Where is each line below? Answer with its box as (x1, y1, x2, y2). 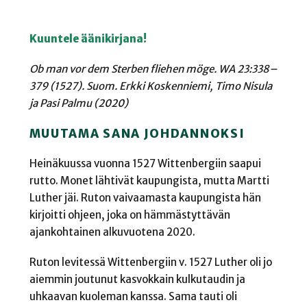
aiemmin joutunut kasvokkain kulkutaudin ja (29, 273, 245, 286)
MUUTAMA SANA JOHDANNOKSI (29, 125, 245, 141)
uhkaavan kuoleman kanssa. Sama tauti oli (29, 290, 237, 304)
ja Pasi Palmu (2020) (29, 97, 128, 110)
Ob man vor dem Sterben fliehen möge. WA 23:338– (29, 62, 278, 76)
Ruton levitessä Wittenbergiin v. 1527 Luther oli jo (29, 256, 272, 269)
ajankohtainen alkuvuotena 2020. (29, 225, 195, 238)
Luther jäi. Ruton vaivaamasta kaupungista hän (29, 191, 261, 204)
